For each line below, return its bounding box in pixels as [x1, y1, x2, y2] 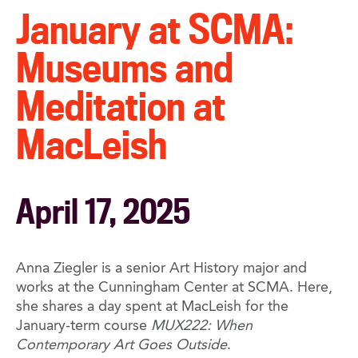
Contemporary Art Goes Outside [16, 338, 227, 353]
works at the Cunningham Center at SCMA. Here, [16, 280, 332, 296]
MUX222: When [151, 319, 253, 334]
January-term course [16, 319, 151, 334]
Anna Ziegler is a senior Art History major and [16, 261, 307, 276]
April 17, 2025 [16, 190, 190, 233]
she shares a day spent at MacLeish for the [16, 300, 288, 315]
